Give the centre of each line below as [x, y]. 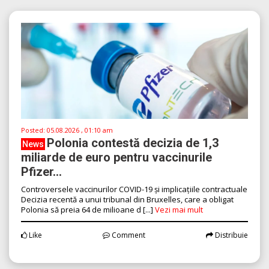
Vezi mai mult [179, 209]
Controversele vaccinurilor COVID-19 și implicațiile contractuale [134, 189]
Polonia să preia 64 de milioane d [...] [88, 209]
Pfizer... [41, 171]
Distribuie [231, 235]
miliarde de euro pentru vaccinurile [116, 157]
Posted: [34, 130]
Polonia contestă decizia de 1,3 [133, 143]
